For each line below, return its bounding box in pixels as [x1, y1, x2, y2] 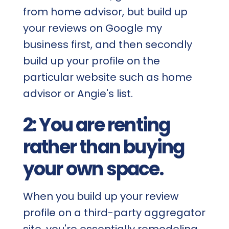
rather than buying [22, 133, 185, 160]
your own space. [22, 155, 163, 182]
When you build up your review [22, 189, 178, 203]
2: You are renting [22, 111, 170, 138]
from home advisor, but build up [22, 4, 188, 19]
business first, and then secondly [22, 37, 192, 52]
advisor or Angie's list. [22, 86, 133, 101]
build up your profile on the [22, 53, 160, 68]
